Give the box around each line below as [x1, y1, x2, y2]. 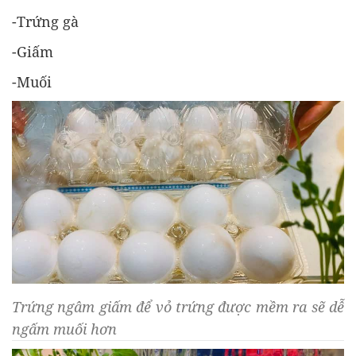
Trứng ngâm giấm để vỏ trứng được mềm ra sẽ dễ [12, 297, 344, 317]
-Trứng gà [12, 12, 79, 31]
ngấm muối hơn [12, 319, 121, 339]
